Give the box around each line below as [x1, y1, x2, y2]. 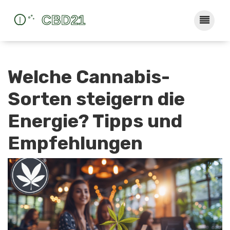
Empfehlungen [8, 132, 143, 154]
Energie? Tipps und [8, 110, 182, 132]
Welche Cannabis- [8, 66, 170, 88]
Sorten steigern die [8, 88, 185, 110]
